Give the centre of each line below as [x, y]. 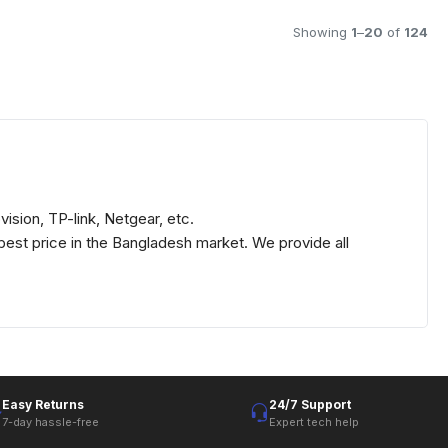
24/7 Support [310, 404]
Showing [322, 31]
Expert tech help [314, 422]
